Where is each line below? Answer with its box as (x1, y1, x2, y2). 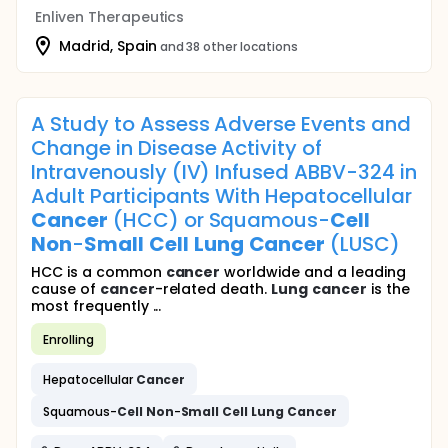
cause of (31, 279, 100, 299)
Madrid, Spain (59, 35, 157, 56)
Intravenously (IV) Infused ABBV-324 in (31, 158, 417, 186)
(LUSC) (325, 230, 401, 258)
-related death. (154, 279, 272, 299)
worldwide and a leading (220, 262, 406, 282)
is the (366, 279, 410, 299)
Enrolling (43, 330, 94, 348)
